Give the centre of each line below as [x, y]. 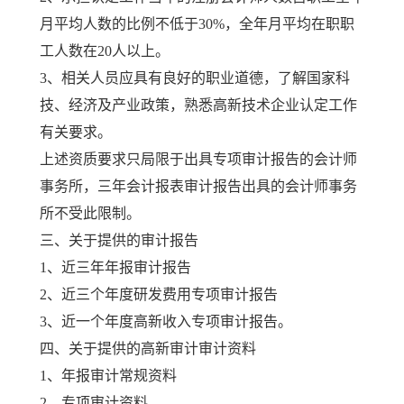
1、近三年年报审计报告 [115, 268]
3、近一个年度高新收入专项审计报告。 [165, 322]
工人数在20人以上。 [104, 51]
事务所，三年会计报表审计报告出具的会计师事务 [198, 187]
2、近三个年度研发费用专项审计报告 [158, 295]
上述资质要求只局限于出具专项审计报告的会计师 [198, 160]
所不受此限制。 [90, 214]
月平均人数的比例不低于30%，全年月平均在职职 [197, 24]
